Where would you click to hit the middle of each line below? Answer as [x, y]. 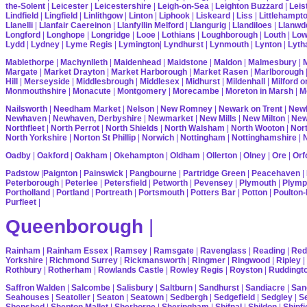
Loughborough [230, 35]
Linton [141, 15]
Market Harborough [149, 72]
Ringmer [209, 260]
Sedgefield [234, 297]
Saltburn [176, 287]
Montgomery [142, 91]
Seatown [147, 297]
